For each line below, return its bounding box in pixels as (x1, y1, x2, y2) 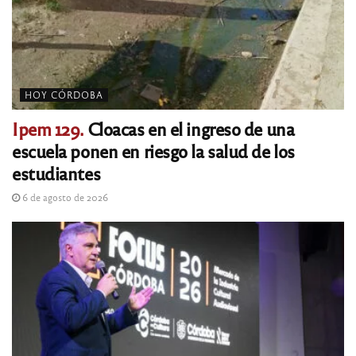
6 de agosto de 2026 (20, 190, 108, 203)
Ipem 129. (12, 116, 84, 140)
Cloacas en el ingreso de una (83, 116, 295, 140)
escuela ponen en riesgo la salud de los (12, 138, 295, 162)
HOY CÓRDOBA (25, 88, 103, 100)
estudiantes (12, 161, 101, 184)
